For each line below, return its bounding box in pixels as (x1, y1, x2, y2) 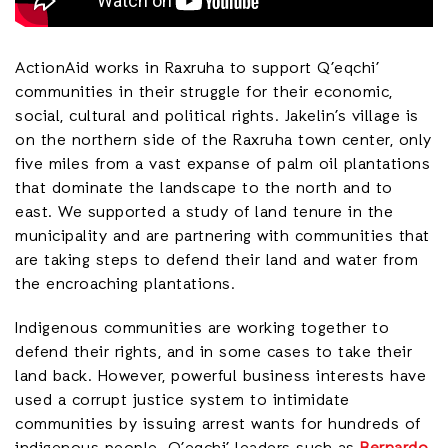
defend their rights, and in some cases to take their (15, 342, 412, 364)
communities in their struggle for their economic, (15, 82, 393, 104)
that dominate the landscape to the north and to (15, 178, 393, 200)
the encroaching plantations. (15, 274, 235, 296)
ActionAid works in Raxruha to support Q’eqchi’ (15, 58, 379, 80)
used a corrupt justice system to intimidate (15, 390, 350, 412)
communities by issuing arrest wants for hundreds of (15, 414, 421, 436)
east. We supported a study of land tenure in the (15, 202, 393, 224)
